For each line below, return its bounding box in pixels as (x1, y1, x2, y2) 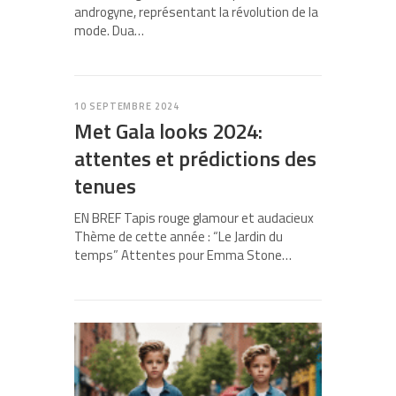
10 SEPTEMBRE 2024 (74, 99, 179, 114)
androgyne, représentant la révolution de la (74, 2, 318, 23)
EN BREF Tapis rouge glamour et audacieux (74, 208, 314, 229)
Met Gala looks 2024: (74, 115, 263, 148)
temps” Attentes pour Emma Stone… (74, 245, 292, 266)
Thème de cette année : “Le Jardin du (74, 226, 283, 247)
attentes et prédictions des (74, 142, 316, 175)
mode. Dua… (74, 20, 144, 42)
